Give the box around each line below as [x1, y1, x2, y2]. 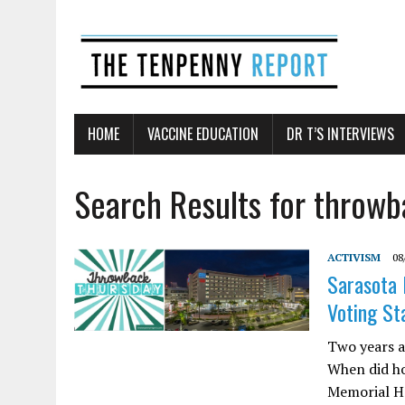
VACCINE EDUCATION [147, 123, 259, 145]
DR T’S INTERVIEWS [287, 123, 394, 145]
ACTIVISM [327, 250, 381, 264]
